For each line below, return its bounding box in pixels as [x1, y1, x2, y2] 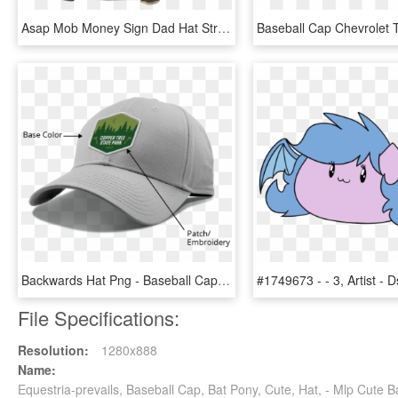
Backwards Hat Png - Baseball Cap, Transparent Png [218, 271, 230, 289]
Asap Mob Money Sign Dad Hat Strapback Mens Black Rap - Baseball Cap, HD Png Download [218, 19, 230, 36]
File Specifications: [18, 304, 179, 331]
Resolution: [18, 341, 89, 359]
